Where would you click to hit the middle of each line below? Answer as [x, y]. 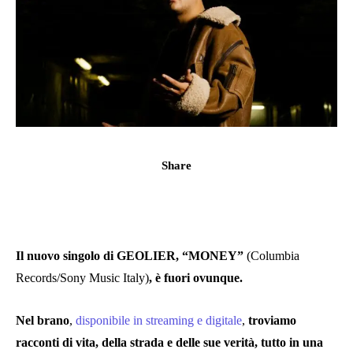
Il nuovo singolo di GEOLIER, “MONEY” [131, 255]
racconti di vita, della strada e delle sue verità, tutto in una [169, 342]
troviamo [272, 320]
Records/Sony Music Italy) [82, 277]
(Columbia [273, 255]
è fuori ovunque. [199, 277]
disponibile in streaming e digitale [157, 320]
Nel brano [43, 320]
